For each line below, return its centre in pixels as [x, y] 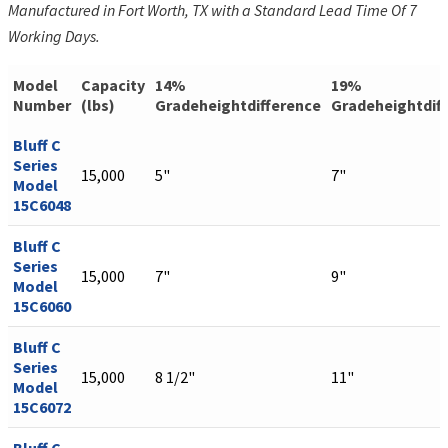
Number [42, 105]
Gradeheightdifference [238, 105]
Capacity [113, 85]
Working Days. [54, 36]
